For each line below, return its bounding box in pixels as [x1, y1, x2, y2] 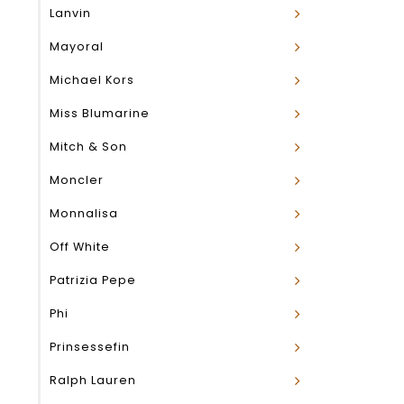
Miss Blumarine [50, 106, 150, 121]
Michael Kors [50, 72, 134, 87]
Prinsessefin [50, 339, 130, 354]
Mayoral [50, 39, 104, 54]
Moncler [50, 172, 104, 188]
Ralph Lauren [50, 372, 136, 388]
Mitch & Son [50, 139, 127, 154]
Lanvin [50, 5, 91, 21]
